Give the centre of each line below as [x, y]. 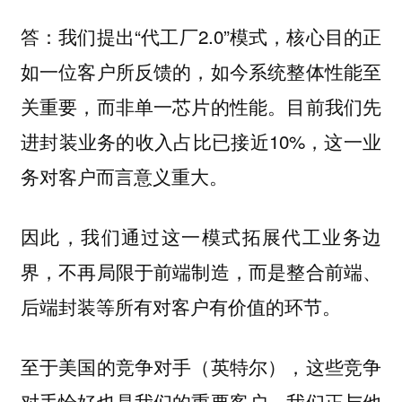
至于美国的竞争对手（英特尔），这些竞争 [201, 366]
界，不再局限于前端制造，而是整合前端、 [201, 271]
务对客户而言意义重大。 [124, 176]
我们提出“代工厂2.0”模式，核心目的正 [220, 36]
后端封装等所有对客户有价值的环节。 [180, 306]
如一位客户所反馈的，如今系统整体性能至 [201, 71]
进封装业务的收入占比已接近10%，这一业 [201, 141]
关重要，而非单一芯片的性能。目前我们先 [201, 106]
